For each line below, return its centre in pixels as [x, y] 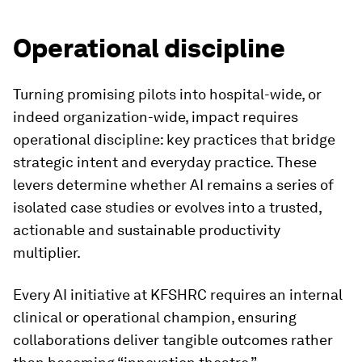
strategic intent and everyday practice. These [165, 162]
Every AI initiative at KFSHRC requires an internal [178, 295]
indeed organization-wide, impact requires [156, 117]
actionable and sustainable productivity [147, 230]
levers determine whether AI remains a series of [173, 185]
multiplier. [47, 253]
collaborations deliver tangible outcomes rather [173, 340]
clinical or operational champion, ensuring [155, 317]
